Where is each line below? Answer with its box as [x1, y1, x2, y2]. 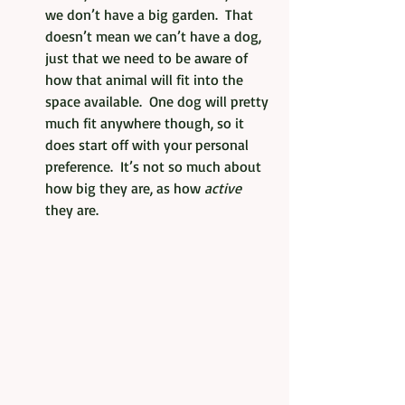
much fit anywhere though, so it [45, 113, 248, 132]
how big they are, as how [45, 178, 204, 197]
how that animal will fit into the [45, 70, 247, 89]
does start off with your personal [45, 135, 252, 154]
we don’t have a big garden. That [45, 5, 257, 24]
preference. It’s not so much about [45, 156, 265, 175]
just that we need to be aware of [45, 48, 251, 67]
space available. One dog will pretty [45, 91, 272, 110]
